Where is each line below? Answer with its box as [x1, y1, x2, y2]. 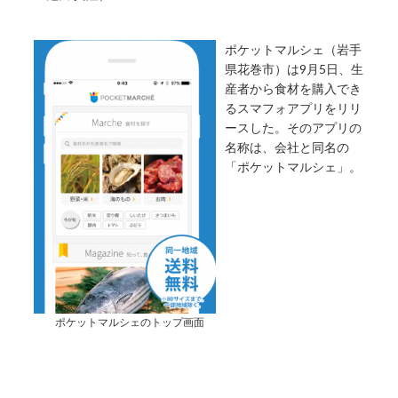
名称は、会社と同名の [225, 139, 350, 155]
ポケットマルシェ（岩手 [225, 42, 362, 57]
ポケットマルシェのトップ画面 [54, 315, 204, 330]
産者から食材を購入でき [225, 81, 362, 96]
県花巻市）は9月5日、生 [225, 61, 364, 76]
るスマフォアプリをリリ [225, 100, 362, 115]
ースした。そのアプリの [225, 120, 362, 135]
